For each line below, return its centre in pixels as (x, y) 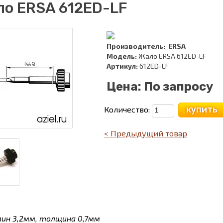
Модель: (122, 56)
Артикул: (122, 66)
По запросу (178, 86)
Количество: (128, 109)
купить (202, 109)
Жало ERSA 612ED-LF (171, 56)
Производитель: (136, 46)
